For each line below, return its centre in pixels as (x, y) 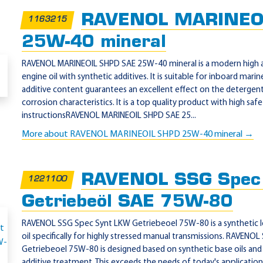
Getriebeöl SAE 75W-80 (127, 202)
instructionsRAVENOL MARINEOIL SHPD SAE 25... (109, 116)
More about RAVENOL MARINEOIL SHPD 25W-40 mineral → (138, 134)
